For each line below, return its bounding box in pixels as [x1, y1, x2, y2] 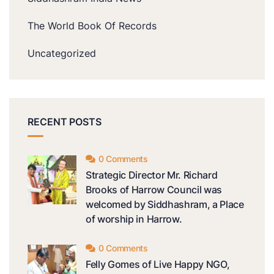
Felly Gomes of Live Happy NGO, [86, 258, 230, 271]
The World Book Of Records [28, 20, 157, 32]
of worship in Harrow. [86, 213, 182, 226]
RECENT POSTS [28, 116, 102, 128]
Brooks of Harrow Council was [86, 183, 223, 196]
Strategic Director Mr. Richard [86, 169, 218, 182]
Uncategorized [28, 47, 96, 60]
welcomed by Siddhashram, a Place [86, 198, 244, 211]
